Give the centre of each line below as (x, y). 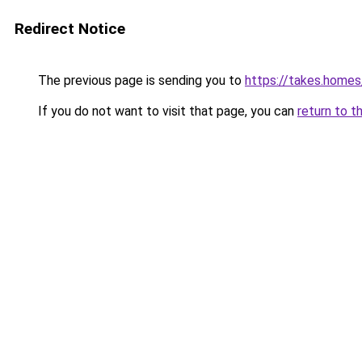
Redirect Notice (70, 29)
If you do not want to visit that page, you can (166, 111)
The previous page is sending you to (140, 80)
